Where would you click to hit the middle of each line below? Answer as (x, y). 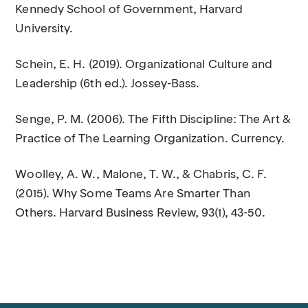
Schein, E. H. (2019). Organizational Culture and (144, 65)
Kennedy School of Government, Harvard (129, 10)
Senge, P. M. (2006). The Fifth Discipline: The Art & (153, 120)
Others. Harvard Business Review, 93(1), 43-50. (141, 213)
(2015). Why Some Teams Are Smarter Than (133, 194)
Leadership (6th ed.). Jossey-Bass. (108, 84)
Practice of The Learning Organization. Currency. (150, 139)
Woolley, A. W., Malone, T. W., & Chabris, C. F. (141, 175)
